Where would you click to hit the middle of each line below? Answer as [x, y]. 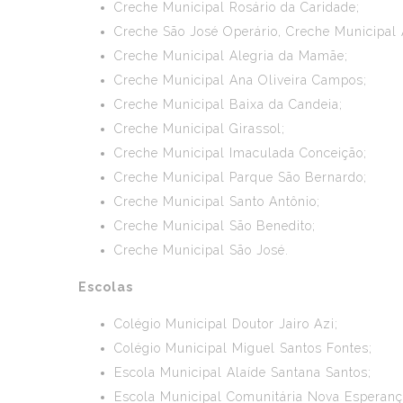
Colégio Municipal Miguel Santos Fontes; [243, 348]
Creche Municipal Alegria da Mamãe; [231, 56]
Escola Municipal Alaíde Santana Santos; [243, 372]
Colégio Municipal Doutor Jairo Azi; [226, 324]
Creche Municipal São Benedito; [215, 226]
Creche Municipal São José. [201, 250]
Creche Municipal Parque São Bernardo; [241, 177]
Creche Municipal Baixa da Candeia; [228, 104]
